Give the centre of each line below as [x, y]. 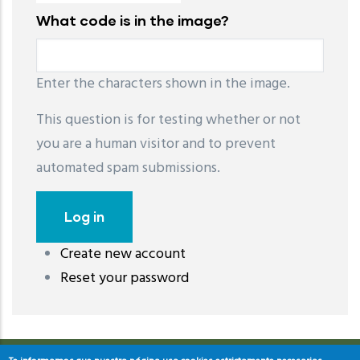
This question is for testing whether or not [168, 120]
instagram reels [308, 263]
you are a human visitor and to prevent [156, 144]
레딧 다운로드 [57, 263]
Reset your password [125, 279]
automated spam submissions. [128, 168]
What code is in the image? [133, 20]
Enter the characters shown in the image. [163, 84]
